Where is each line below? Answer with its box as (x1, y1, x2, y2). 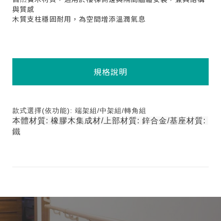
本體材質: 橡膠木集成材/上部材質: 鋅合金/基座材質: (12, 116, 206, 125)
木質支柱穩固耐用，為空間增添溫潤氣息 (12, 14, 146, 24)
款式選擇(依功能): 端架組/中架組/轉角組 (12, 107, 147, 115)
